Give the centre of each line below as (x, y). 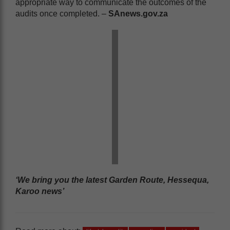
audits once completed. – (62, 13)
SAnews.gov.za (138, 13)
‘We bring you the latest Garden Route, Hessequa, (112, 180)
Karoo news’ (40, 191)
